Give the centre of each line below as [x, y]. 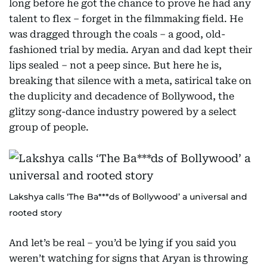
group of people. [49, 127]
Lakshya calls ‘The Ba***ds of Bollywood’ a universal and [128, 197]
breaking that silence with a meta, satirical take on [130, 81]
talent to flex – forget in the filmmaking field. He [126, 19]
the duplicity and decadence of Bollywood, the [122, 96]
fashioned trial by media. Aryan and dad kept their [131, 50]
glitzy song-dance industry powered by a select [123, 112]
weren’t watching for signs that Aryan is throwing [128, 258]
